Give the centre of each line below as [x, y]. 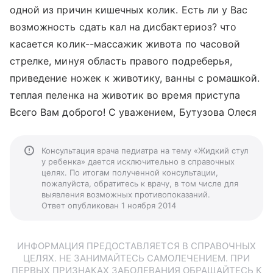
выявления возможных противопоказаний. [126, 194]
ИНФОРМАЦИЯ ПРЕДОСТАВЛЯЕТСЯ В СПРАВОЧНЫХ [136, 246]
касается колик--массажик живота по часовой [125, 44]
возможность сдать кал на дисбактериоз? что [123, 27]
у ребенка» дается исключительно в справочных [138, 161]
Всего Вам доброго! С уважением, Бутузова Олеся [133, 112]
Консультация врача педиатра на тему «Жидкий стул [145, 151]
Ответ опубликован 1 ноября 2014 [109, 205]
